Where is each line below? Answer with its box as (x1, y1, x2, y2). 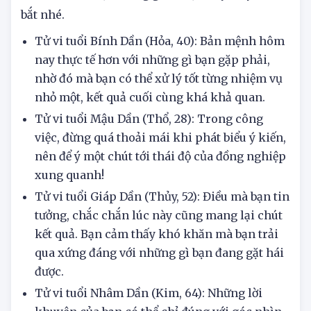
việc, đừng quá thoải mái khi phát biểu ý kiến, (35, 160, 286, 174)
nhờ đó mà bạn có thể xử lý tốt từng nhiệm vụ (35, 101, 283, 115)
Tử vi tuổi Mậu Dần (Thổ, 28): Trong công (35, 141, 263, 155)
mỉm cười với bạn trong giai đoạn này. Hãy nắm (21, 16, 280, 31)
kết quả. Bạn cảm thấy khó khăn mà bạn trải (35, 256, 278, 271)
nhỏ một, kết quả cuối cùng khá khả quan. (35, 119, 265, 134)
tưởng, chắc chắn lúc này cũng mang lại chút (35, 237, 283, 252)
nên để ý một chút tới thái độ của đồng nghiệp (35, 178, 286, 193)
